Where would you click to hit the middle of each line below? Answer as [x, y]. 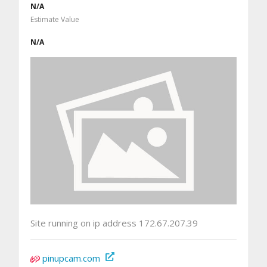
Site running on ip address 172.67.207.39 [114, 223]
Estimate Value [55, 19]
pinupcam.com [71, 258]
